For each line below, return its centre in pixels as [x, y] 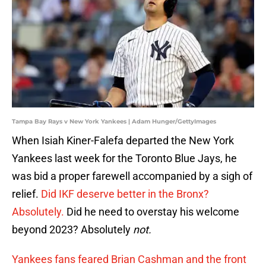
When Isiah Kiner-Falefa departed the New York [123, 141]
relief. [26, 194]
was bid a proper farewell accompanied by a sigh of [132, 176]
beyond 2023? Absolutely [71, 230]
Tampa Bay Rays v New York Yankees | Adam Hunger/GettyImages [114, 122]
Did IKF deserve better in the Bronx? [125, 194]
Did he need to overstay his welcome [152, 212]
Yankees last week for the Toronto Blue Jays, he [124, 159]
